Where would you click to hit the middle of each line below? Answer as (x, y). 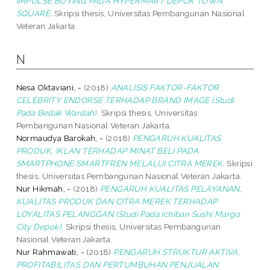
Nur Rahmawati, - (50, 252)
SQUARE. (34, 13)
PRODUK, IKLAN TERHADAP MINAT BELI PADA (107, 150)
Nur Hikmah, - (43, 188)
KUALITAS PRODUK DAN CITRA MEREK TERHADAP (117, 201)
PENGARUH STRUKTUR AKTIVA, (177, 252)
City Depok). (40, 226)
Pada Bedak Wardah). (58, 112)
